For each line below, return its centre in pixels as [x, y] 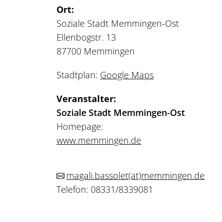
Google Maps [127, 75]
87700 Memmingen [96, 51]
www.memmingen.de [99, 140]
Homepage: [80, 126]
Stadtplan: [78, 75]
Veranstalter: [86, 98]
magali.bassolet [97, 175]
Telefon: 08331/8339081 [105, 189]
